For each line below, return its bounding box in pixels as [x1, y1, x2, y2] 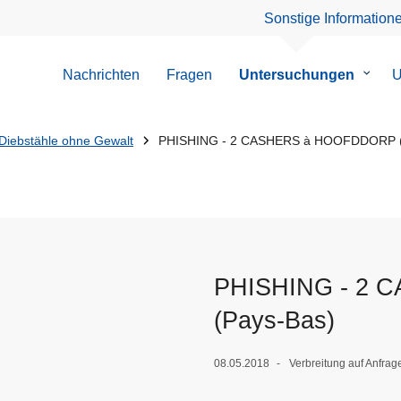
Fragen [166, 67, 212, 83]
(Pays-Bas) [214, 307, 335, 335]
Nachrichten [62, 67, 140, 83]
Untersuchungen [238, 67, 354, 83]
